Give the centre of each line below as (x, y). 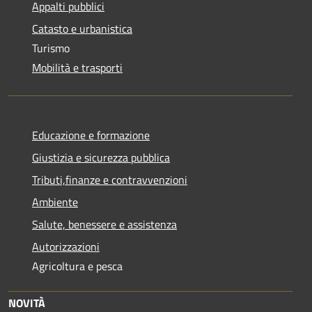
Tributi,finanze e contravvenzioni (110, 179)
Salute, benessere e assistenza (104, 224)
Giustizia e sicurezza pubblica (101, 157)
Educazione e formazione (91, 135)
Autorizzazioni (66, 246)
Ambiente (55, 202)
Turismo (51, 48)
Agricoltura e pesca (77, 266)
